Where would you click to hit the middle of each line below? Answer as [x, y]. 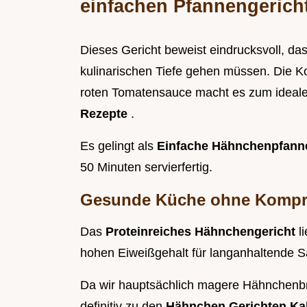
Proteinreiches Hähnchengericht [202, 232]
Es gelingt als [119, 146]
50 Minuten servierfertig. [146, 168]
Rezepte [106, 114]
